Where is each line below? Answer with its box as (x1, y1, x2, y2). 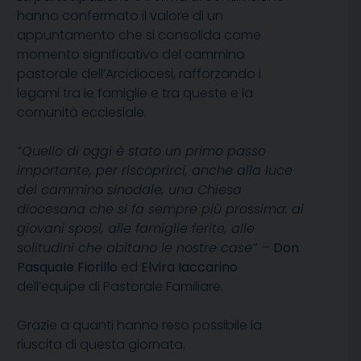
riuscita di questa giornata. (17, 335, 185, 355)
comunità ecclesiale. (17, 103, 147, 122)
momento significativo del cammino (17, 45, 245, 64)
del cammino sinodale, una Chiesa (17, 180, 242, 200)
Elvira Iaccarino (141, 258, 238, 277)
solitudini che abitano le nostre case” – (17, 239, 273, 258)
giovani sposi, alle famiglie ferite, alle (17, 219, 255, 239)
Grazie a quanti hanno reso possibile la (17, 316, 262, 335)
